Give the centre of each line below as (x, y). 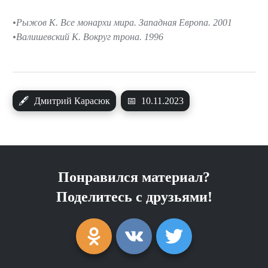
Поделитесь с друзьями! (134, 197)
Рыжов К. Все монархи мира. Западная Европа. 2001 (124, 23)
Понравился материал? (134, 177)
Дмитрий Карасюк (71, 101)
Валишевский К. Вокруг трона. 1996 (90, 37)
